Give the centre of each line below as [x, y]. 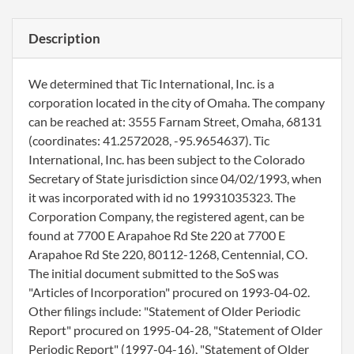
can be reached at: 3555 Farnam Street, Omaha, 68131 [175, 121]
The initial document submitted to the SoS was [154, 273]
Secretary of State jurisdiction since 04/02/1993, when [175, 178]
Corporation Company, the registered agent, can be [166, 216]
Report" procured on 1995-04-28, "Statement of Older [175, 330]
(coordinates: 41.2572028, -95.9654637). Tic [149, 140]
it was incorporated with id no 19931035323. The [162, 197]
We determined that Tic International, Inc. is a [151, 83]
